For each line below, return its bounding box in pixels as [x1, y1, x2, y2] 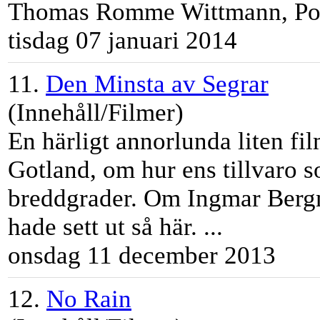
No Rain [46, 285, 131, 314]
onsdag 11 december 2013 [8, 241, 276, 270]
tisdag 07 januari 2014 [8, 26, 237, 55]
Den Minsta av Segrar [46, 70, 269, 99]
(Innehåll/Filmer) [8, 99, 184, 127]
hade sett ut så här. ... [8, 213, 223, 241]
